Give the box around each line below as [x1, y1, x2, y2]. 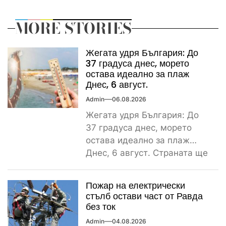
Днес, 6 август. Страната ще [86, 147, 208, 158]
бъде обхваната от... [86, 160, 172, 171]
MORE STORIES [15, 16, 132, 40]
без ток [86, 200, 116, 213]
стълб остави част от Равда [86, 190, 203, 203]
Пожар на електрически [86, 179, 185, 192]
